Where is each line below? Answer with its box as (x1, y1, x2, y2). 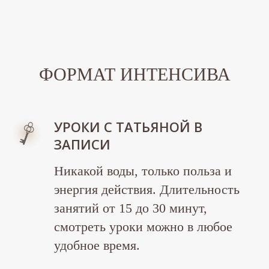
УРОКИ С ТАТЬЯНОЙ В (54, 118, 202, 136)
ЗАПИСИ (54, 135, 110, 154)
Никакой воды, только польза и (54, 163, 232, 179)
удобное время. (54, 238, 140, 253)
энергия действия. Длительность (54, 182, 240, 198)
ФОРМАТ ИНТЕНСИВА (38, 64, 231, 85)
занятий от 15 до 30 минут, (54, 201, 207, 216)
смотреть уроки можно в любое (54, 219, 232, 235)
